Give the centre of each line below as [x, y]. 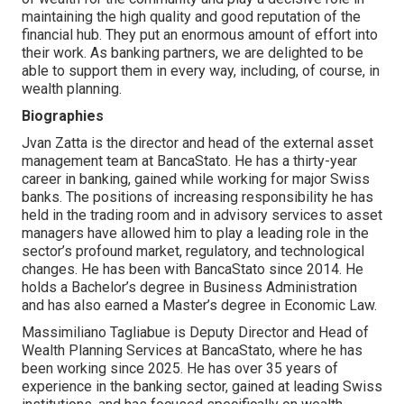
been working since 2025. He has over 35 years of [180, 368]
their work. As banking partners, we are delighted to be [193, 53]
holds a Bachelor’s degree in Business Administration [189, 287]
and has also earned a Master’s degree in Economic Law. [199, 305]
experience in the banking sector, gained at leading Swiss [202, 386]
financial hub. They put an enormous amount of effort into [200, 35]
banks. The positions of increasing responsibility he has [197, 197]
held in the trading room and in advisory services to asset [202, 215]
